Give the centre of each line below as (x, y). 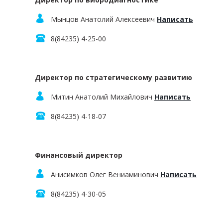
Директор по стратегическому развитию (113, 77)
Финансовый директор (79, 155)
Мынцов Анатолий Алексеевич (104, 19)
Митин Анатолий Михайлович (103, 97)
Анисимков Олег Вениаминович (106, 174)
